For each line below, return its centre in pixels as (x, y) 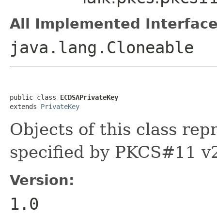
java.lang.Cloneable (102, 47)
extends (25, 106)
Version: (42, 180)
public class (35, 97)
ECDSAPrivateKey (89, 97)
